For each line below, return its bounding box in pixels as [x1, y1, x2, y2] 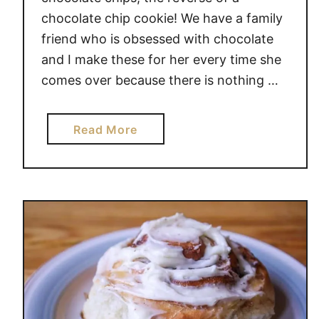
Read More [73, 122, 137, 137]
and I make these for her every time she [41, 52, 281, 67]
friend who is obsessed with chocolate [41, 31, 273, 46]
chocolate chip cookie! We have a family [41, 11, 283, 26]
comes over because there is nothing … [41, 73, 278, 88]
